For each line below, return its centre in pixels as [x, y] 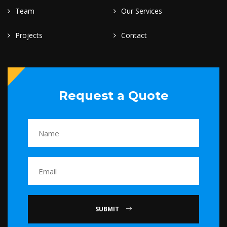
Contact [134, 35]
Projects [29, 35]
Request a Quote [113, 96]
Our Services [142, 11]
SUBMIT [108, 209]
